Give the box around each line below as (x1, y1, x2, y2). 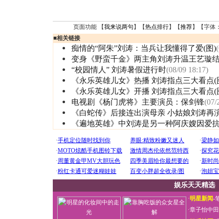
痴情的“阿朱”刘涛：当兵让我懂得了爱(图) (71, 44, 216, 53)
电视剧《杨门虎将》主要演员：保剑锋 (71, 97, 204, 107)
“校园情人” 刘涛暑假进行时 (71, 65, 166, 74)
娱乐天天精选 (174, 181, 215, 189)
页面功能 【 (73, 23, 104, 30)
